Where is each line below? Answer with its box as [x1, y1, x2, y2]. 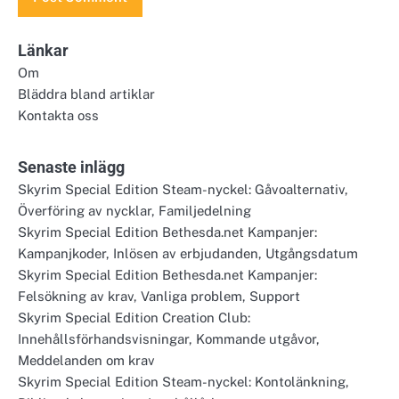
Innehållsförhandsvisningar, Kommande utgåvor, [18, 330, 320, 346]
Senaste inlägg [18, 157, 125, 176]
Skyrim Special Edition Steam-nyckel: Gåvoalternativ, [18, 181, 348, 197]
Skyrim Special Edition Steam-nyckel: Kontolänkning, [18, 373, 349, 389]
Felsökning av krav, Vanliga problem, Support [18, 288, 300, 304]
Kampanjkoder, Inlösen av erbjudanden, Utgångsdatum [18, 245, 358, 261]
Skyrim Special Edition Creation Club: [18, 309, 250, 325]
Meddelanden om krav [18, 352, 155, 368]
